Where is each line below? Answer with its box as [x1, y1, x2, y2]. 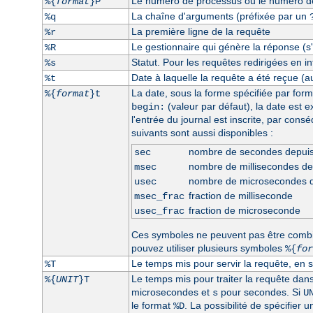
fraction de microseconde [188, 204, 300, 216]
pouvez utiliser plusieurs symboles [131, 242, 285, 254]
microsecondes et [131, 286, 212, 298]
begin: [131, 101, 165, 112]
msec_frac [133, 190, 184, 202]
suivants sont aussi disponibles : [131, 126, 273, 138]
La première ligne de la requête [131, 25, 270, 37]
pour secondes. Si [217, 286, 303, 298]
